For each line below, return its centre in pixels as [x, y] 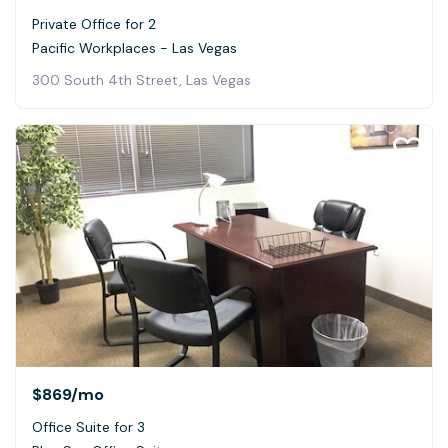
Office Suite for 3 [88, 426]
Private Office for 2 [94, 24]
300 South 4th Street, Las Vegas [141, 80]
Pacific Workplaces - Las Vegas [134, 48]
